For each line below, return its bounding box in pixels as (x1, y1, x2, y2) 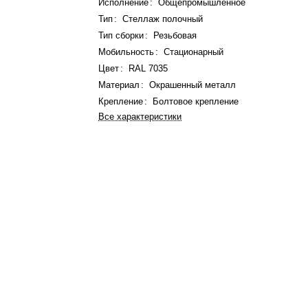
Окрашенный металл (149, 80, 236, 90)
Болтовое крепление (153, 96, 239, 107)
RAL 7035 (129, 63, 168, 74)
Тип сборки (98, 30, 147, 41)
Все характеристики (98, 111, 182, 122)
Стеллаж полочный (122, 14, 203, 24)
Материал (98, 80, 140, 90)
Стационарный (164, 47, 224, 57)
